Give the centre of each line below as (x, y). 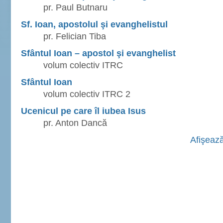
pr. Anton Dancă (64, 123)
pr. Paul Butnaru (64, 7)
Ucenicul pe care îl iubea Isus (83, 111)
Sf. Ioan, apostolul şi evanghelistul (94, 24)
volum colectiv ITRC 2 (76, 94)
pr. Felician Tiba (63, 36)
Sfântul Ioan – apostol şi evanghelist (98, 53)
